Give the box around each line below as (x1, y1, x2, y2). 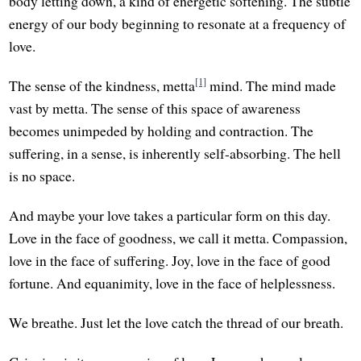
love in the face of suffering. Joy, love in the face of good (9, 251, 331, 271)
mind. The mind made (206, 75, 337, 95)
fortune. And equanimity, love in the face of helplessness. (9, 273, 336, 293)
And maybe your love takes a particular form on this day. (9, 205, 331, 226)
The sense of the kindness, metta (9, 75, 196, 95)
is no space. (9, 165, 76, 185)
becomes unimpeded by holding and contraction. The (9, 120, 314, 140)
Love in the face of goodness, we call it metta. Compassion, (9, 228, 348, 248)
